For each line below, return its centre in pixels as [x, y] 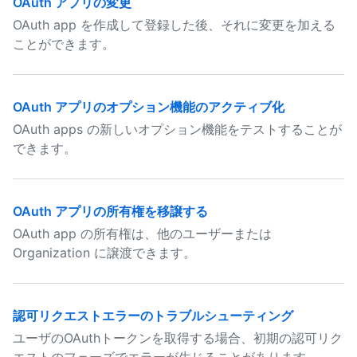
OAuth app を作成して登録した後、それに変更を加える [174, 25]
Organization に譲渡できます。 [104, 253]
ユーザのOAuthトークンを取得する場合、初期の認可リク [178, 338]
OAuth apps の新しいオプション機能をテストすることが [177, 129]
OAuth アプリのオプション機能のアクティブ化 [149, 107]
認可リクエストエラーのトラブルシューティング [153, 316]
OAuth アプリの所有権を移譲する [110, 211]
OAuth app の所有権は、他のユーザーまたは [142, 233]
